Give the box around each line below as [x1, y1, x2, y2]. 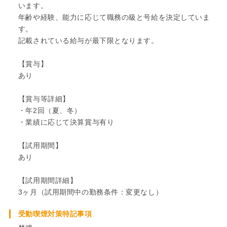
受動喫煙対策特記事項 [18, 209, 92, 218]
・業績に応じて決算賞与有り [18, 118, 115, 126]
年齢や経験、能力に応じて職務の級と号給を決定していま [18, 13, 210, 21]
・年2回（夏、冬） [18, 106, 82, 115]
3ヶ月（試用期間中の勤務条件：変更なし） [18, 187, 163, 196]
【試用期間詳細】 [18, 176, 78, 184]
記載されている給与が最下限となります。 [18, 36, 159, 45]
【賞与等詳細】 [18, 94, 70, 103]
